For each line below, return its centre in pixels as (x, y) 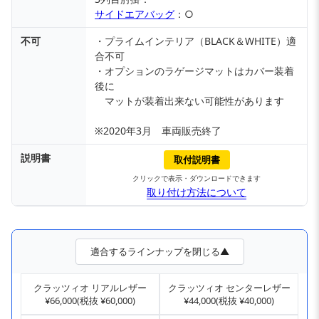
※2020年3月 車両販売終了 (158, 131)
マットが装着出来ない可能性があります (189, 101)
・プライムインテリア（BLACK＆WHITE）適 (195, 41)
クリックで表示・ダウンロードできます (197, 178)
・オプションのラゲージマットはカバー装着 (194, 71)
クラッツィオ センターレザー (229, 288)
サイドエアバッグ (135, 14)
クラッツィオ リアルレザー (90, 288)
